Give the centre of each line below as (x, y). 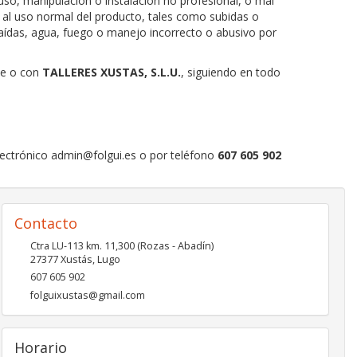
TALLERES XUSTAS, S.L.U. (111, 72)
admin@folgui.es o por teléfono (132, 155)
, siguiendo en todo (230, 72)
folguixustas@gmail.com (87, 295)
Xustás (76, 259)
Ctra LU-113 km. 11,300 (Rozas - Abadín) (122, 246)
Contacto (45, 223)
